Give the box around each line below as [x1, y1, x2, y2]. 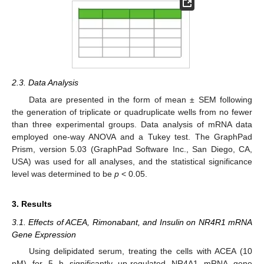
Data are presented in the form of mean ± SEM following [28, 94, 252, 104]
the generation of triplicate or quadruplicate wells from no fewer [12, 107, 252, 117]
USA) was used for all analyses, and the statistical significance [12, 156, 252, 166]
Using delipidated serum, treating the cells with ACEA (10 [28, 246, 252, 256]
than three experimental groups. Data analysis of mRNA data [12, 119, 252, 129]
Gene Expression [12, 229, 76, 239]
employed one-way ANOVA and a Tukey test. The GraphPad [12, 131, 252, 141]
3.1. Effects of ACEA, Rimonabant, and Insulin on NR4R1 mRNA [12, 217, 252, 227]
